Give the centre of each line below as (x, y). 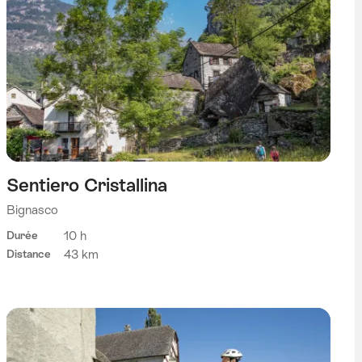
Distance (28, 254)
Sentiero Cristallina (86, 185)
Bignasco (32, 210)
